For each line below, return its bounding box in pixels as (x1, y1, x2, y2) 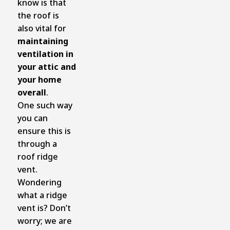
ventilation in (17, 48, 73, 60)
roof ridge (17, 150, 58, 162)
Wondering (17, 176, 62, 188)
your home (17, 73, 62, 85)
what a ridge (17, 189, 67, 201)
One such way (17, 99, 72, 111)
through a (17, 138, 57, 149)
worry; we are (17, 215, 72, 226)
